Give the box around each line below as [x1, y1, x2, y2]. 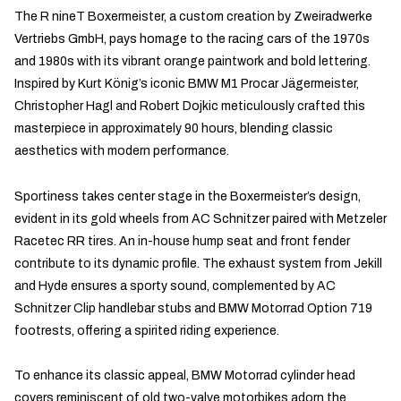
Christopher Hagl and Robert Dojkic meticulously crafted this [14, 99, 365, 114]
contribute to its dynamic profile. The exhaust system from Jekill [14, 256, 382, 270]
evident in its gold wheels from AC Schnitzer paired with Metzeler [14, 211, 387, 226]
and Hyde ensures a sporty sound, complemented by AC [14, 278, 336, 293]
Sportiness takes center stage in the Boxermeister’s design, [14, 189, 361, 203]
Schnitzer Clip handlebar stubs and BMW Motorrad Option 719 [14, 301, 372, 315]
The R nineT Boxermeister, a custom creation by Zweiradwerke [14, 10, 372, 24]
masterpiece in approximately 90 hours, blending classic [14, 122, 333, 136]
